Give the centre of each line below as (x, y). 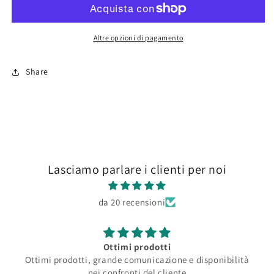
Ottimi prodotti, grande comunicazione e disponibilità (137, 259)
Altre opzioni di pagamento (138, 37)
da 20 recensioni (132, 202)
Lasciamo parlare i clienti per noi (137, 169)
